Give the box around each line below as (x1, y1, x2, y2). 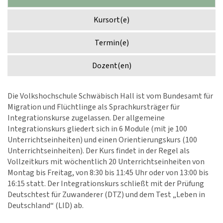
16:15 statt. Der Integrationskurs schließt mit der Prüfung (7, 178, 204, 189)
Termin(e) (94, 37, 129, 48)
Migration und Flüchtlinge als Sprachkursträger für (7, 102, 180, 112)
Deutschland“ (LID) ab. (7, 200, 84, 211)
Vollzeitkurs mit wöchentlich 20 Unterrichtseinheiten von (7, 156, 205, 167)
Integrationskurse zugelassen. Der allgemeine (7, 112, 165, 123)
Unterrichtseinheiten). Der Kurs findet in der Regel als (7, 145, 190, 156)
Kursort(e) (94, 14, 129, 25)
